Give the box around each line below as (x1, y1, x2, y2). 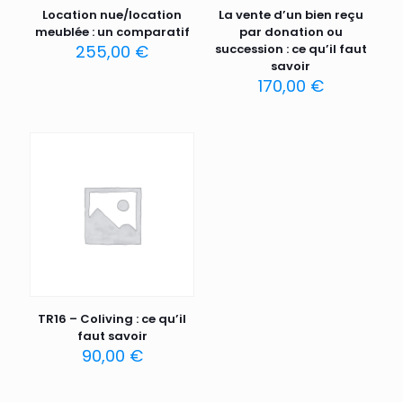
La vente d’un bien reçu (218, 6, 363, 24)
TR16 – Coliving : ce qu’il (38, 310, 187, 328)
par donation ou (238, 23, 343, 41)
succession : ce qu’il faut (214, 40, 367, 58)
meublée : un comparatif (34, 23, 190, 41)
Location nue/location (42, 6, 183, 24)
